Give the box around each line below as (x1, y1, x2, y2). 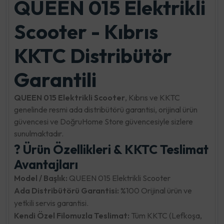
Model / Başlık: (14, 172, 67, 183)
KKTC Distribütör (14, 42, 172, 68)
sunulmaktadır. (14, 128, 63, 138)
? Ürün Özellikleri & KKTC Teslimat (14, 141, 208, 157)
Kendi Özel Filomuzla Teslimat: (14, 210, 129, 220)
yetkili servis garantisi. (14, 197, 88, 208)
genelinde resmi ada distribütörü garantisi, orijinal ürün (14, 104, 197, 114)
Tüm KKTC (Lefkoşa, (129, 210, 202, 220)
